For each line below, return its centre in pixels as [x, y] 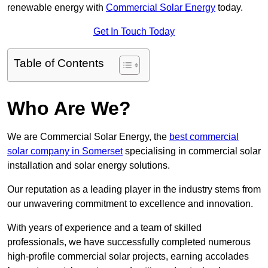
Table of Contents [59, 63]
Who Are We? [69, 109]
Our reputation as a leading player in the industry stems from [134, 190]
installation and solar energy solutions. [89, 166]
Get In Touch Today [134, 32]
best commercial [204, 137]
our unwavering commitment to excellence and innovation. [130, 204]
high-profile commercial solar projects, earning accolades [128, 257]
